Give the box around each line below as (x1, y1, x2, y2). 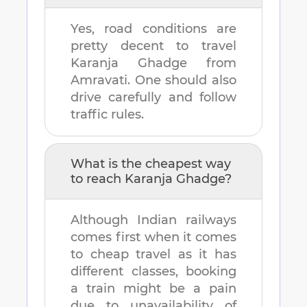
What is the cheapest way (71, 156, 231, 172)
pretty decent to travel (71, 38, 236, 54)
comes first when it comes (71, 230, 236, 245)
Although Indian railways (71, 212, 236, 228)
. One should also (127, 73, 236, 88)
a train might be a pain (71, 281, 236, 297)
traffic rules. (71, 107, 144, 123)
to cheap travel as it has (71, 247, 236, 262)
